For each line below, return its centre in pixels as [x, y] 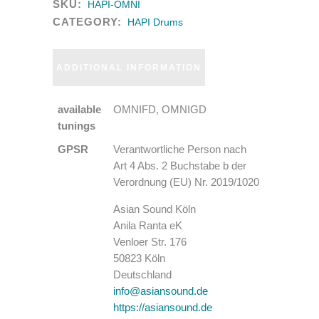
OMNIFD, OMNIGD [160, 109]
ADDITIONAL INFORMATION [129, 68]
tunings [77, 126]
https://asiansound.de [163, 307]
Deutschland [142, 274]
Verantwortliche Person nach [180, 149]
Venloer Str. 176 [150, 242]
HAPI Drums [155, 22]
